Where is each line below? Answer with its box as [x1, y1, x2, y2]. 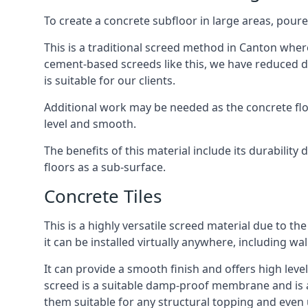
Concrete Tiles [44, 184, 162, 208]
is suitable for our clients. [44, 73, 175, 88]
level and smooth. [44, 116, 136, 131]
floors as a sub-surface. [44, 159, 166, 175]
